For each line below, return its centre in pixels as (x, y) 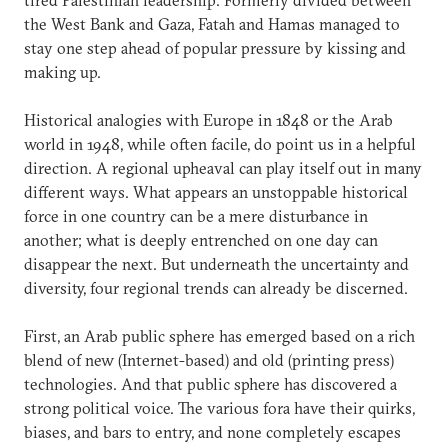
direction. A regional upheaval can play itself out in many (223, 167)
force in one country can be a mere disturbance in (196, 215)
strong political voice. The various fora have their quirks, (219, 407)
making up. (62, 71)
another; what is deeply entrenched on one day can (201, 239)
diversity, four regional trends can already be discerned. (216, 287)
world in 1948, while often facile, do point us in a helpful (220, 143)
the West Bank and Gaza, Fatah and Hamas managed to (212, 23)
